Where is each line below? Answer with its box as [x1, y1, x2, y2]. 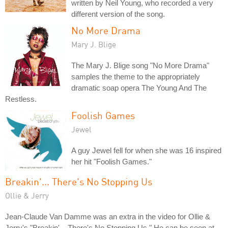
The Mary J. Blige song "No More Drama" [71, 61, 209, 70]
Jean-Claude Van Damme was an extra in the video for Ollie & [5, 212, 210, 221]
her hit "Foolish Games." [71, 157, 152, 166]
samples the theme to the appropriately [71, 72, 200, 81]
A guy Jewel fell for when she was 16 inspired [71, 146, 221, 155]
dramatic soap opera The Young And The [71, 83, 207, 92]
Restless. [5, 94, 37, 103]
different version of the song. [71, 9, 165, 18]
